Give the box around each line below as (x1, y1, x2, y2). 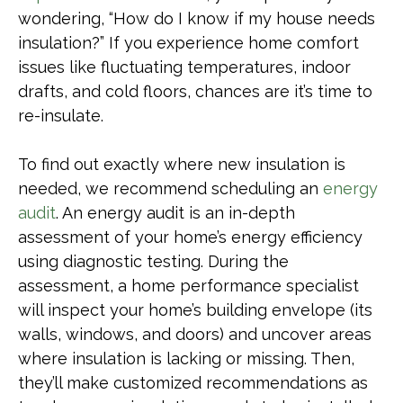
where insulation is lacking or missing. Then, (18, 349, 354, 368)
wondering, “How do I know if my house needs (18, 9, 375, 28)
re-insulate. (18, 106, 103, 125)
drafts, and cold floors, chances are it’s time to (18, 82, 372, 101)
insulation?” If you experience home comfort (18, 33, 359, 52)
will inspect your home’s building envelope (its (18, 300, 372, 319)
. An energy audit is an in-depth (56, 203, 295, 222)
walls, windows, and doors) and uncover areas (18, 325, 372, 344)
